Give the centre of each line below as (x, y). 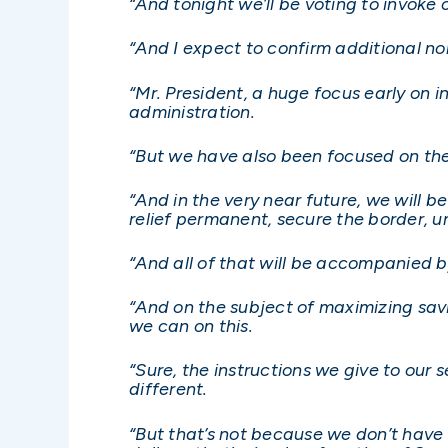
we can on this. (191, 326)
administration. (192, 111)
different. (168, 389)
